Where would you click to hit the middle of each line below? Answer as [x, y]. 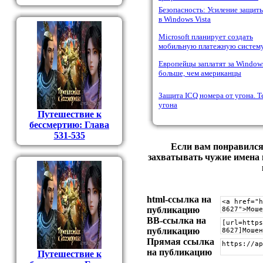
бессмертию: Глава [69, 125]
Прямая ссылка [181, 242]
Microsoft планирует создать [206, 37]
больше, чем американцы [200, 73]
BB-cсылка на [176, 220]
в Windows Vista [185, 19]
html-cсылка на [179, 199]
